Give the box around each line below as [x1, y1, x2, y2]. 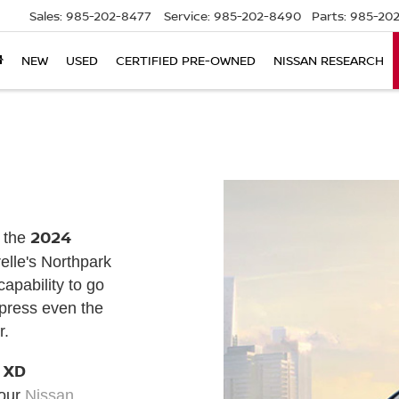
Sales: [29, 7, 62, 25]
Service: [164, 7, 210, 25]
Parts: [312, 7, 346, 25]
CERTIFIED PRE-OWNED [116, 52, 256, 69]
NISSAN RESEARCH [273, 52, 384, 69]
